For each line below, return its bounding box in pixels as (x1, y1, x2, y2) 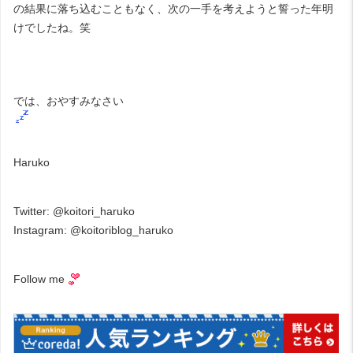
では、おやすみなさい (13, 94, 124, 107)
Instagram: (13, 223, 70, 236)
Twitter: (13, 204, 53, 217)
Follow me (13, 272, 65, 285)
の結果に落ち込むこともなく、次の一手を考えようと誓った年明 (13, 2, 333, 15)
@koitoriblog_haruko (70, 223, 173, 236)
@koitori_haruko (53, 204, 135, 217)
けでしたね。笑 (13, 20, 91, 34)
